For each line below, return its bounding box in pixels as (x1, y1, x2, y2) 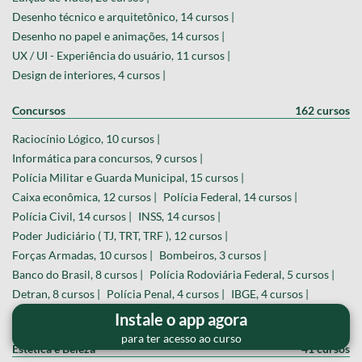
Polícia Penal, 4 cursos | (107, 286, 225, 301)
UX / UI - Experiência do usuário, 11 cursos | (12, 48, 230, 62)
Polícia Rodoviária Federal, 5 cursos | (149, 267, 335, 281)
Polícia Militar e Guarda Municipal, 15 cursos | (12, 170, 244, 184)
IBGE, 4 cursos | (231, 286, 309, 301)
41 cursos (301, 341, 350, 356)
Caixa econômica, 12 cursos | (12, 189, 157, 204)
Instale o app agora (115, 309, 247, 329)
